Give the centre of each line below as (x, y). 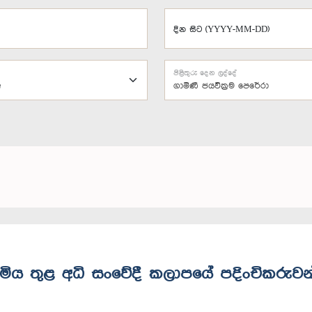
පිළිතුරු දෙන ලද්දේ (205, 73)
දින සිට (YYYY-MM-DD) (221, 30)
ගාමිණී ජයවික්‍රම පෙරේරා (221, 86)
